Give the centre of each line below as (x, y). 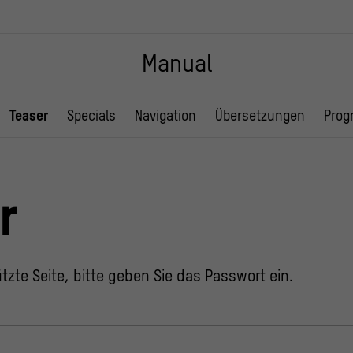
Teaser (29, 115)
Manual (176, 63)
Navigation (165, 115)
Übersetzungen (260, 115)
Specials (91, 115)
